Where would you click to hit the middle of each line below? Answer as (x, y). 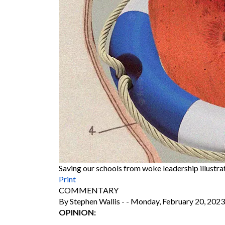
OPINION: (77, 212)
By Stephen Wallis (90, 201)
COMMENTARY (89, 190)
